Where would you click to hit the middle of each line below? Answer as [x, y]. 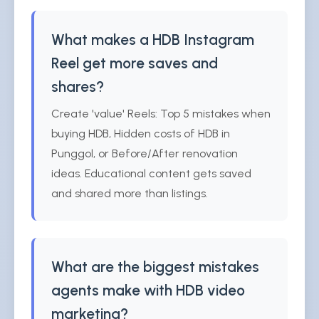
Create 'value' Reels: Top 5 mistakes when [161, 114]
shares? [78, 87]
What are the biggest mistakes [155, 267]
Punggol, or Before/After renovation [145, 153]
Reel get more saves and [135, 63]
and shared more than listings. [130, 193]
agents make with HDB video [148, 290]
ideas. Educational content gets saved [151, 173]
